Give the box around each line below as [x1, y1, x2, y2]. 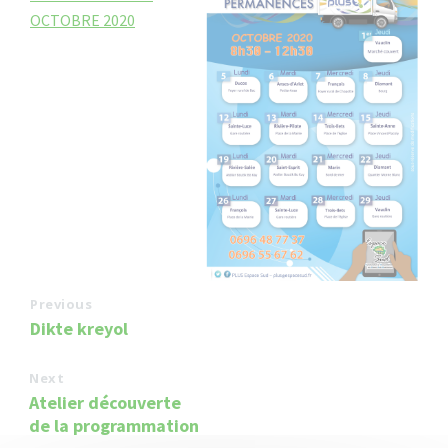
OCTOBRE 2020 [30, 10, 135, 31]
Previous [30, 295, 93, 314]
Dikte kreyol [30, 317, 128, 341]
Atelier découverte [29, 391, 181, 415]
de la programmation [29, 414, 199, 438]
